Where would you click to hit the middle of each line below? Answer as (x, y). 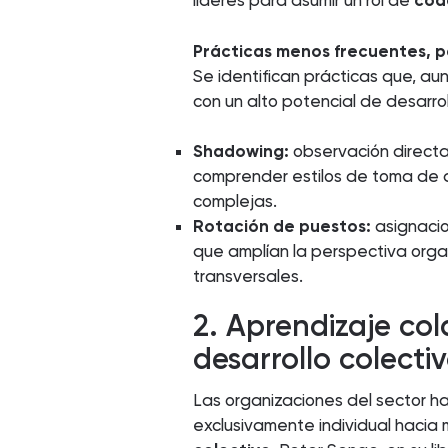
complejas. (235, 201)
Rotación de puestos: (282, 226)
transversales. (248, 276)
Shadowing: (241, 151)
